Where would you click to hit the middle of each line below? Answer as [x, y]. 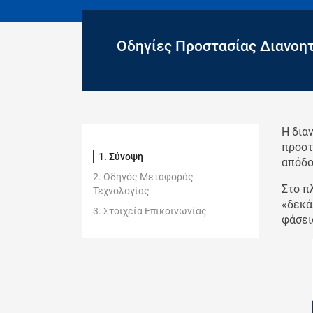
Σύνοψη [126, 156]
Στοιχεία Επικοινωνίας [155, 211]
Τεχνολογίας [121, 190]
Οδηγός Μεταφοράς [148, 176]
